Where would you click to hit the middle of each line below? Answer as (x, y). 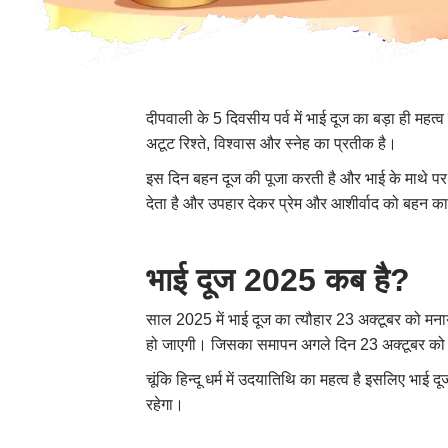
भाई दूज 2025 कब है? (283, 280)
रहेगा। (167, 405)
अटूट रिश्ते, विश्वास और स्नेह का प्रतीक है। (272, 144)
